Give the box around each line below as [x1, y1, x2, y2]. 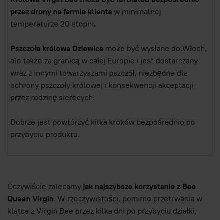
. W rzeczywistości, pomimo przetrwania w [54, 193, 202, 204]
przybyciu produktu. [10, 129, 80, 140]
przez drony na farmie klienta [10, 6, 114, 17]
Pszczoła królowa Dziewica [10, 43, 105, 54]
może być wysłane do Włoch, [105, 43, 207, 54]
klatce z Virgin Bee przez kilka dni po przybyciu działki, [7, 206, 196, 217]
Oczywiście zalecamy [7, 181, 83, 192]
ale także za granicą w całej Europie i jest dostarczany [10, 55, 198, 66]
